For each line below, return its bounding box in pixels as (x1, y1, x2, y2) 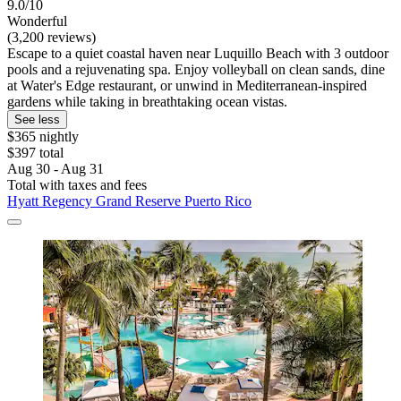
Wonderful (7, 13, 67, 30)
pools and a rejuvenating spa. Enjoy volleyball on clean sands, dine (7, 62, 385, 78)
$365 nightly (7, 129, 79, 145)
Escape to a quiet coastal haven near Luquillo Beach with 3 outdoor (7, 46, 388, 62)
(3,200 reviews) (7, 30, 96, 46)
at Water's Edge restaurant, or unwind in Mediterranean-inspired (7, 78, 367, 94)
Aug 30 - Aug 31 (7, 161, 104, 177)
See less (14, 113, 60, 127)
